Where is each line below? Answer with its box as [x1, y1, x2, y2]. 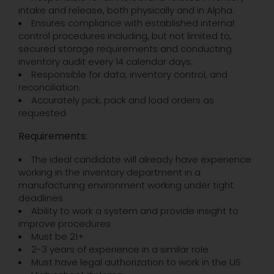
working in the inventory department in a [18, 165, 201, 179]
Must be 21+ [31, 229, 84, 243]
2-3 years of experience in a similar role [31, 242, 209, 256]
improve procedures [18, 217, 111, 230]
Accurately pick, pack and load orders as [31, 93, 214, 106]
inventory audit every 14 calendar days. [18, 54, 193, 68]
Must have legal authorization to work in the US [31, 255, 241, 268]
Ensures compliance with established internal [31, 16, 234, 29]
